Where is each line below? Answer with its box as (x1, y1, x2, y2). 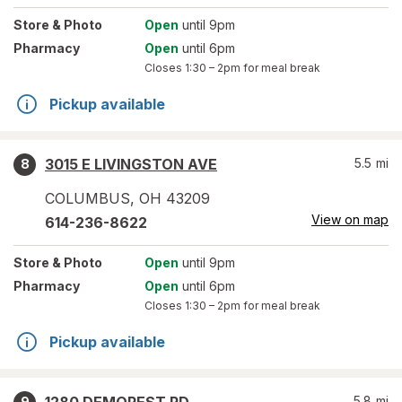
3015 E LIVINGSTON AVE (45, 155, 217, 173)
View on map (311, 212, 389, 227)
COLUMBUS (45, 189, 130, 207)
